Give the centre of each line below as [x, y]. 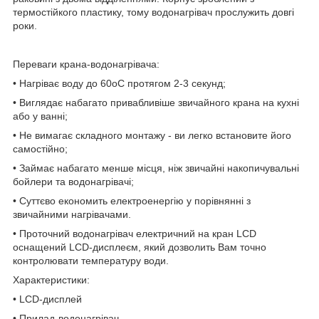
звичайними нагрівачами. [72, 214]
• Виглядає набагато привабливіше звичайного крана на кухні [156, 102]
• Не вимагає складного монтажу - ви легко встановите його [152, 135]
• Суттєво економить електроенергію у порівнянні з [132, 200]
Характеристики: [51, 279]
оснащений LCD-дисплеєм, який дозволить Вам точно [140, 247]
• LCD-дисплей [47, 299]
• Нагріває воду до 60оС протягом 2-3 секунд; [119, 83]
